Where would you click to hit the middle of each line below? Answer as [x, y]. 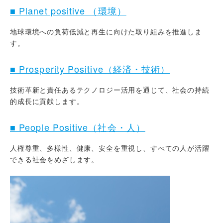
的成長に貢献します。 [47, 101]
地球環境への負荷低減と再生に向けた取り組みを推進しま [106, 31]
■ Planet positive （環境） [68, 10]
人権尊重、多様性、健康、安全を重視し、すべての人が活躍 [110, 148]
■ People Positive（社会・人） [78, 127]
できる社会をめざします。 [55, 159]
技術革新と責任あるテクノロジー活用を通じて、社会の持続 [110, 90]
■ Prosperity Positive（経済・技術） [90, 69]
